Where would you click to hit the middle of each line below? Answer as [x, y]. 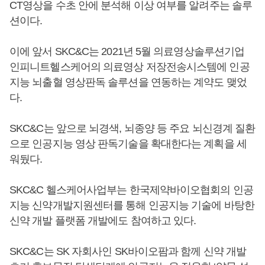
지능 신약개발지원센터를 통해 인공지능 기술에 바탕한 [132, 205]
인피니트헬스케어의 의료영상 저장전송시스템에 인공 [130, 67]
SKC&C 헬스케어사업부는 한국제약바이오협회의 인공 [131, 190]
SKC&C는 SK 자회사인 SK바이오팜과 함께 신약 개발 [128, 251]
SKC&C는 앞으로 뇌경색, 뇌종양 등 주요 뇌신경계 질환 [132, 128]
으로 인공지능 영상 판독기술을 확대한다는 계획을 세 [128, 143]
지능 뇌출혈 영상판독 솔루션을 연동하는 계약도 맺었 [128, 82]
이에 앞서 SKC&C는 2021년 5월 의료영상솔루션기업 [127, 51]
